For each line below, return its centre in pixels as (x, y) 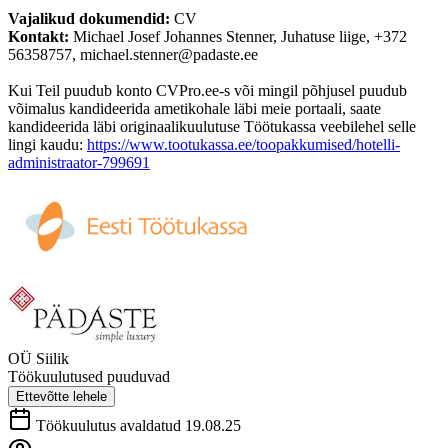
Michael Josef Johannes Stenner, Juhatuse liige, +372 (240, 37)
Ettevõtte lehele (61, 396)
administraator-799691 (79, 163)
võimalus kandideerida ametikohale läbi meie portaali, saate (194, 109)
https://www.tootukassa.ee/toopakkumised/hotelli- (243, 145)
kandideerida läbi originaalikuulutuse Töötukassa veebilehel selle (212, 127)
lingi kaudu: (47, 145)
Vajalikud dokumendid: (91, 19)
